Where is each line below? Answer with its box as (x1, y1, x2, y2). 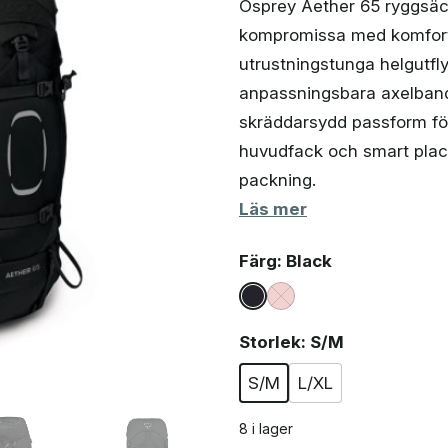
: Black (277, 251, 332, 272)
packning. (239, 170, 316, 190)
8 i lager (239, 420, 293, 437)
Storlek (239, 332, 301, 353)
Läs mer (239, 199, 307, 219)
